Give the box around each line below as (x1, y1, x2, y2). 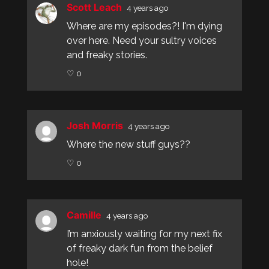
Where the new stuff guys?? (66, 139, 190, 150)
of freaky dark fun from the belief (66, 243, 213, 254)
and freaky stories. (66, 49, 147, 61)
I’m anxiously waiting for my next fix (66, 228, 222, 240)
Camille (66, 209, 106, 221)
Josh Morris (66, 119, 128, 131)
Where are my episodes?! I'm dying (66, 20, 222, 32)
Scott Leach (66, 1, 127, 13)
